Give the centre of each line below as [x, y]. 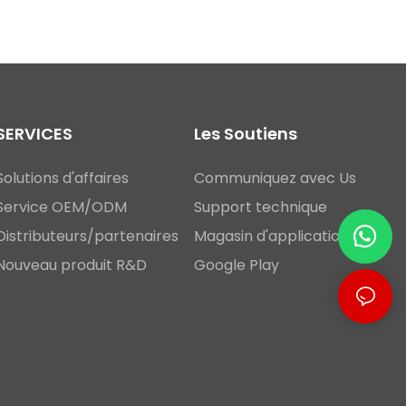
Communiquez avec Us [275, 178]
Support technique [261, 207]
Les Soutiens [246, 134]
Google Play [237, 265]
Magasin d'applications [275, 236]
